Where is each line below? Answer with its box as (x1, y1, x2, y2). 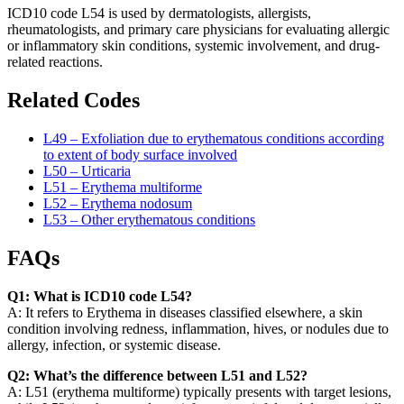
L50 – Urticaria (43, 163, 131, 179)
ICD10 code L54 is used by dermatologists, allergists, (7, 5, 311, 22)
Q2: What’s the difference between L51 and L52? (7, 367, 308, 383)
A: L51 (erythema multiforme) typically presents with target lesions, (7, 383, 391, 399)
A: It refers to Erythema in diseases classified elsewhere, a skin (7, 304, 363, 320)
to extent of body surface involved (43, 147, 237, 163)
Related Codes (7, 88, 140, 113)
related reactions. (7, 54, 103, 70)
